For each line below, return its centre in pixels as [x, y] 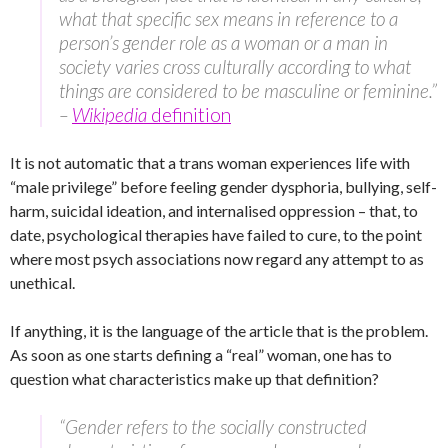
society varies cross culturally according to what [235, 67]
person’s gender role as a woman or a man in [223, 43]
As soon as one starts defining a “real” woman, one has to [201, 355]
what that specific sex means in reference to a [228, 19]
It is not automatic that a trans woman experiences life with [210, 163]
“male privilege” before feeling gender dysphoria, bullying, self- [223, 187]
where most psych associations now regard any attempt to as [217, 259]
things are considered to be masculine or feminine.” [248, 91]
